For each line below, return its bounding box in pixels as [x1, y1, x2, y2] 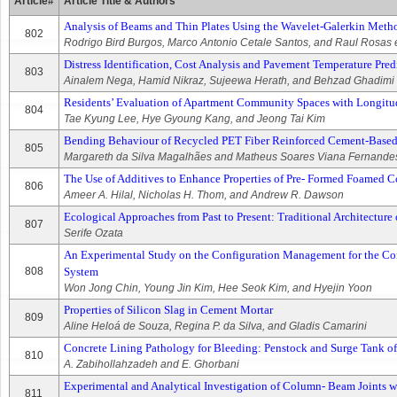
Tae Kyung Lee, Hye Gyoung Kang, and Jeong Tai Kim [64, 113, 325, 125]
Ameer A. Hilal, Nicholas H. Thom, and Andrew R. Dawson [64, 189, 344, 201]
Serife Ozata [64, 227, 123, 239]
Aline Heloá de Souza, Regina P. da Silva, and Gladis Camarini [64, 320, 367, 332]
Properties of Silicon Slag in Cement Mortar [64, 303, 273, 316]
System [64, 265, 98, 278]
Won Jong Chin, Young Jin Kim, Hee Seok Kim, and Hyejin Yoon [64, 282, 372, 294]
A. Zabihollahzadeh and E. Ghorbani [64, 358, 239, 370]
